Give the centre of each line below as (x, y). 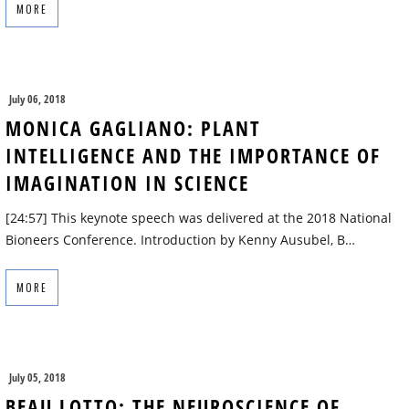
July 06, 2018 (37, 100)
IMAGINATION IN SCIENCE (127, 183)
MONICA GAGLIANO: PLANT (133, 128)
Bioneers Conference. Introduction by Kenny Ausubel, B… (180, 240)
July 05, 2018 (37, 378)
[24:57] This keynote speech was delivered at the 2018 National (199, 218)
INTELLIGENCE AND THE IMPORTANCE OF (193, 156)
